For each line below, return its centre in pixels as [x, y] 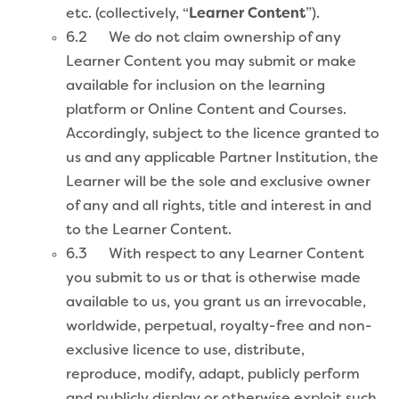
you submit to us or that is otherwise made [213, 278]
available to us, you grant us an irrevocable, [216, 302]
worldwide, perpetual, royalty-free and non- [219, 326]
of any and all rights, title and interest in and [219, 206]
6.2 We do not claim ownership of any [204, 38]
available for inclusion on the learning [195, 86]
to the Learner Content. [149, 230]
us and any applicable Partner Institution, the [222, 158]
